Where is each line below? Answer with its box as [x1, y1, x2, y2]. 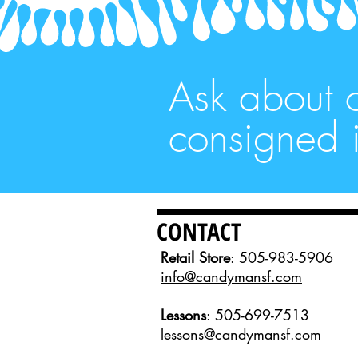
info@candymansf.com [161, 267, 302, 286]
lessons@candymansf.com [161, 324, 321, 344]
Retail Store [161, 248, 230, 267]
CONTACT [157, 215, 241, 248]
